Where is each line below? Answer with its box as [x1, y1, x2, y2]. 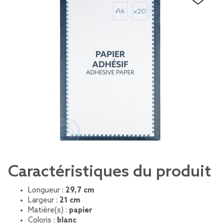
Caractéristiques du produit [8, 162, 211, 181]
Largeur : [28, 196, 59, 205]
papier [69, 206, 92, 215]
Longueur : [28, 186, 65, 195]
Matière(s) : [28, 206, 69, 215]
